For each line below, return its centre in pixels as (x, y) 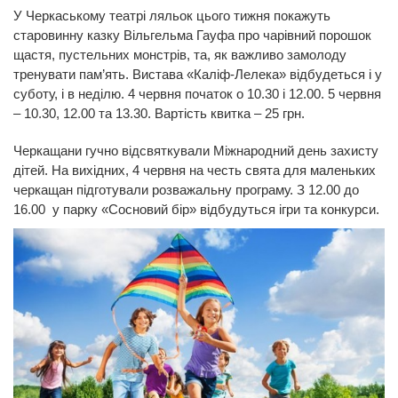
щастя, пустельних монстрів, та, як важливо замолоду (180, 54)
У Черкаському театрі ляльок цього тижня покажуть (172, 15)
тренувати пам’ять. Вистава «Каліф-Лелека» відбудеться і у (198, 74)
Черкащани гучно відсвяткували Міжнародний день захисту (196, 150)
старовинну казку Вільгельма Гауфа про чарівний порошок (192, 35)
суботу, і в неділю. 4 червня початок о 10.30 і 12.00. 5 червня (197, 93)
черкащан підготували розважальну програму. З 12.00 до (186, 189)
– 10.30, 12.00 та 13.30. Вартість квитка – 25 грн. (159, 113)
